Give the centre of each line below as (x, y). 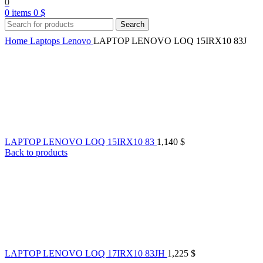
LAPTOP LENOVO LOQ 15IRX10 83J (170, 41)
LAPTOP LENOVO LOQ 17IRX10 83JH (86, 253)
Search (132, 24)
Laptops (46, 41)
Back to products (36, 152)
